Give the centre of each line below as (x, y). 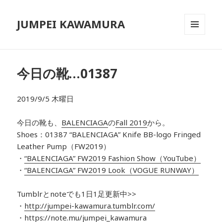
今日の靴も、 (39, 123)
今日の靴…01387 (67, 74)
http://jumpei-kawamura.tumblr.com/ (90, 206)
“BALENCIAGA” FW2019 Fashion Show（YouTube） (113, 158)
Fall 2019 (132, 123)
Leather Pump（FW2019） (64, 146)
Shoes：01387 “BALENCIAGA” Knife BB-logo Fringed (109, 135)
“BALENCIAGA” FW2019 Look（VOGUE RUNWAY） (112, 170)
